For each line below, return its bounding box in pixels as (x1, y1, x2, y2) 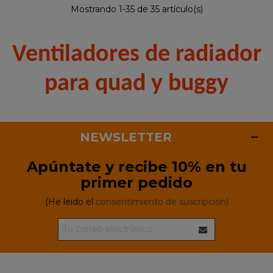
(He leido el (44, 196, 96, 207)
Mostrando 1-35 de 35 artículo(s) (70, 3, 203, 15)
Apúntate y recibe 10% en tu (26, 157, 247, 175)
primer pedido (80, 173, 193, 191)
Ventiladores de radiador (12, 42, 261, 67)
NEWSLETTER (80, 129, 172, 144)
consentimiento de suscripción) (95, 196, 229, 207)
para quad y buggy (44, 71, 229, 96)
